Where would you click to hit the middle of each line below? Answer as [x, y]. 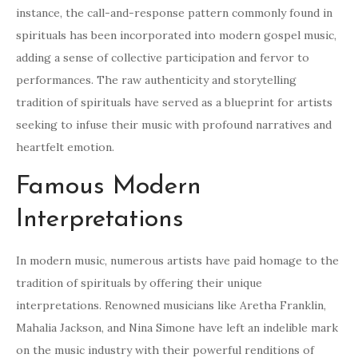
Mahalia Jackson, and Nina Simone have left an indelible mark [177, 328]
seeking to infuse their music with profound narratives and [174, 125]
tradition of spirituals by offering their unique [139, 283]
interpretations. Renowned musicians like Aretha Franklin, [171, 306]
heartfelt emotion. [65, 147]
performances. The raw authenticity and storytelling [156, 80]
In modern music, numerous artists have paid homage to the [177, 261]
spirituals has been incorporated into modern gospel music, [176, 36]
